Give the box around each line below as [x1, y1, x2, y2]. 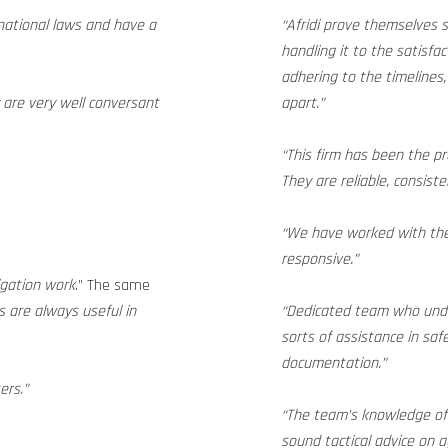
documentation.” [281, 353, 386, 374]
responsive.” [281, 249, 358, 270]
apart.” [281, 93, 324, 114]
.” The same [75, 275, 150, 296]
